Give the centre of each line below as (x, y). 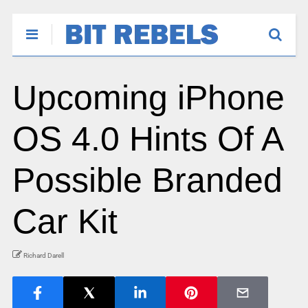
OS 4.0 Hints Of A (147, 139)
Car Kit (65, 221)
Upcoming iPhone (148, 98)
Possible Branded (147, 180)
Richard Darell (43, 255)
